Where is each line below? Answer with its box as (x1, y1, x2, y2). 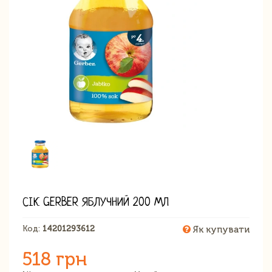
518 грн (22, 248, 87, 270)
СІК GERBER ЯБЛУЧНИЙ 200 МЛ (22, 196, 169, 209)
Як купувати (191, 223, 250, 235)
